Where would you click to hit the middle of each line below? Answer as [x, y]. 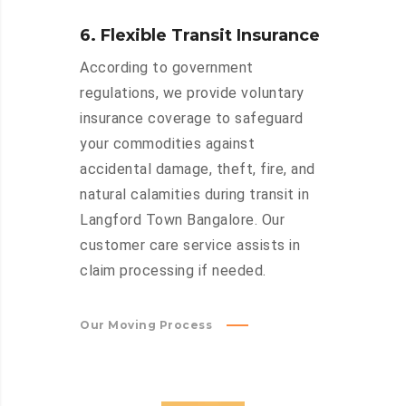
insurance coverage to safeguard [192, 119]
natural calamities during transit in [194, 195]
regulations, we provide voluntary [192, 93]
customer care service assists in [190, 246]
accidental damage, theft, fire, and [198, 169]
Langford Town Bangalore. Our [182, 220]
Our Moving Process [146, 325]
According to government [167, 68]
